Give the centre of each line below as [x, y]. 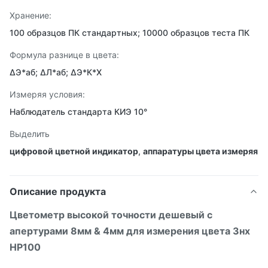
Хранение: [31, 15]
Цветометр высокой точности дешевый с [111, 215]
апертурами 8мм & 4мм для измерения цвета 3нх [130, 231]
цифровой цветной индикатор [74, 151]
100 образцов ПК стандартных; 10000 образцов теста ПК [130, 33]
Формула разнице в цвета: [64, 55]
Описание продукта [58, 191]
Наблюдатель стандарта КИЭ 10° [78, 112]
